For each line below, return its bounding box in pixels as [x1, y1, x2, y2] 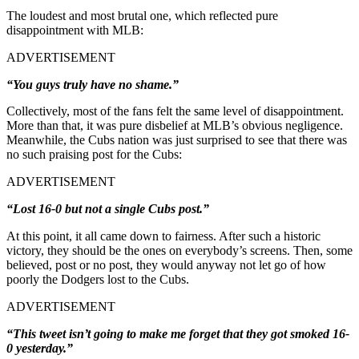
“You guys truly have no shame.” [6, 77, 179, 91]
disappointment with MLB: [6, 22, 143, 37]
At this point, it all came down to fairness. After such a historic [6, 228, 321, 243]
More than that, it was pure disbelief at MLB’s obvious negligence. [6, 118, 343, 132]
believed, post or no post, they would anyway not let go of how [6, 257, 326, 272]
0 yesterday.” [6, 341, 73, 355]
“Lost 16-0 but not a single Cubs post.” [6, 201, 209, 216]
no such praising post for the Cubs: [6, 147, 182, 161]
